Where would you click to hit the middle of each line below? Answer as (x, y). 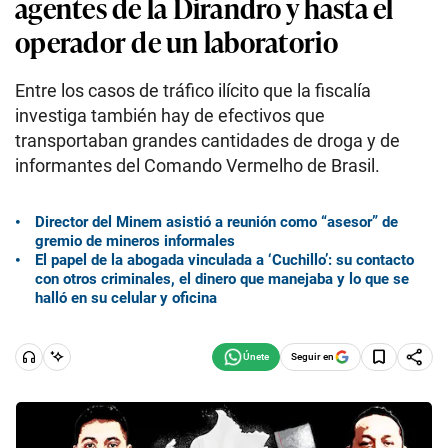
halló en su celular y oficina (126, 297)
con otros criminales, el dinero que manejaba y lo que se (222, 278)
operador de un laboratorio (176, 40)
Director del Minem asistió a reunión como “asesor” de (216, 221)
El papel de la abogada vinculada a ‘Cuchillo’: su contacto (224, 259)
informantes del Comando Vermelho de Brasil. (197, 165)
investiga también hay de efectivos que (170, 115)
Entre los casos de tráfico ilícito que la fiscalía (193, 90)
